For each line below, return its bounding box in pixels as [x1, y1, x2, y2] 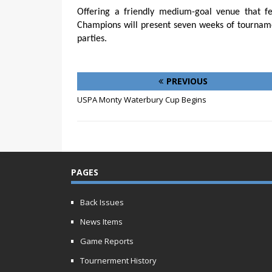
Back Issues [80, 196, 124, 208]
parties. [77, 33, 107, 44]
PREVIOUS [166, 75, 208, 87]
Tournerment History [80, 254, 157, 266]
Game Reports [80, 235, 134, 246]
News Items [80, 216, 123, 227]
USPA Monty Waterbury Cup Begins [77, 93, 206, 105]
